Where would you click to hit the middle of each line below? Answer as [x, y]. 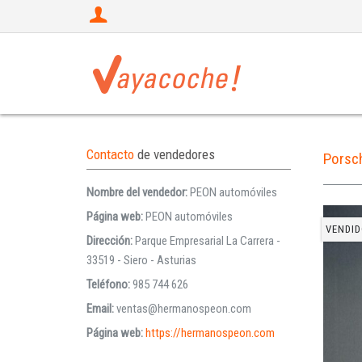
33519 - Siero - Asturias [141, 260]
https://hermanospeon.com [210, 333]
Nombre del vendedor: [138, 192]
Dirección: [111, 241]
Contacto [112, 154]
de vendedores [176, 154]
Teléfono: [109, 284]
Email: [101, 309]
